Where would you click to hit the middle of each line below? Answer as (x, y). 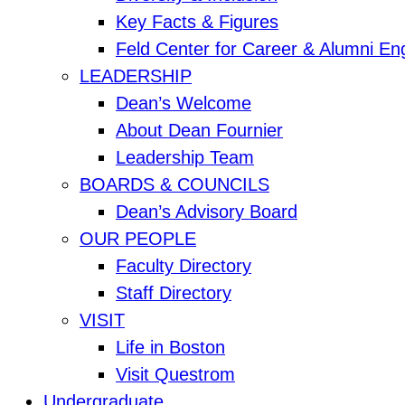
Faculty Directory (184, 266)
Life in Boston (170, 348)
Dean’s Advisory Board (207, 212)
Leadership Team (185, 158)
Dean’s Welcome (184, 104)
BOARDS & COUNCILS (174, 185)
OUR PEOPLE (138, 239)
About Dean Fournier (199, 131)
